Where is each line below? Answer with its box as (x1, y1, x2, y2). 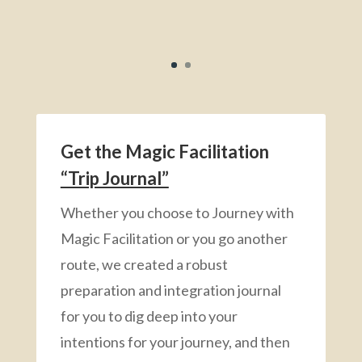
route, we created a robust (60, 255, 228, 273)
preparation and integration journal (60, 280, 281, 299)
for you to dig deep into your (60, 306, 238, 325)
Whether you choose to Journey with (60, 203, 294, 221)
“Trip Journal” (60, 166, 169, 189)
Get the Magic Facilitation (60, 140, 269, 162)
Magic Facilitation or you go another (60, 229, 288, 247)
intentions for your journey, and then (60, 332, 290, 351)
